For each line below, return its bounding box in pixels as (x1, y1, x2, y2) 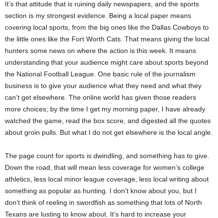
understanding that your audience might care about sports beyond (5, 58, 208, 66)
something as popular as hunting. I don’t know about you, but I (5, 187, 197, 195)
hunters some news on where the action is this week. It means (5, 47, 196, 54)
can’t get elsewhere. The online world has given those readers (5, 93, 196, 101)
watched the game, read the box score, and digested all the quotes (5, 117, 211, 125)
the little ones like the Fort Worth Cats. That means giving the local (5, 35, 209, 43)
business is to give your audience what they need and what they (5, 82, 201, 90)
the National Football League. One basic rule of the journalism (5, 70, 196, 78)
